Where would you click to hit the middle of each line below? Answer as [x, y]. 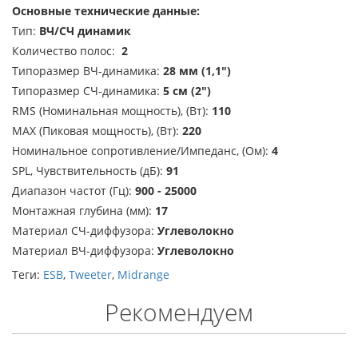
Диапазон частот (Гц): [74, 191]
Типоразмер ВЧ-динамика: [88, 71]
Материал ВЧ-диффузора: [85, 251]
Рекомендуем [179, 312]
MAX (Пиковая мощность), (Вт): [97, 131]
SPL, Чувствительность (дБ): [89, 171]
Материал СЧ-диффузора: [85, 231]
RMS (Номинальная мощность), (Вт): [112, 111]
